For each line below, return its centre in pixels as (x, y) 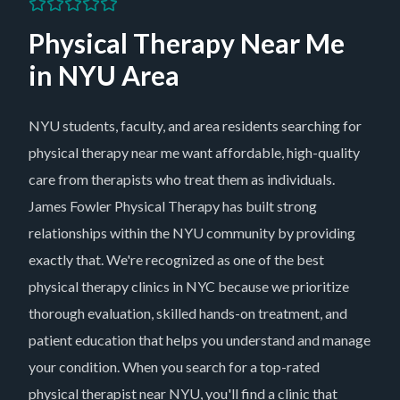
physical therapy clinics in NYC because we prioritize (189, 286)
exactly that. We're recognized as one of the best (176, 259)
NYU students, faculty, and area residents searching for (195, 125)
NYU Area (119, 75)
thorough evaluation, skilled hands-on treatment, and (188, 313)
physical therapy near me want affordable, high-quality (194, 152)
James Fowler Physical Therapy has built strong (173, 206)
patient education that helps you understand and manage (200, 340)
